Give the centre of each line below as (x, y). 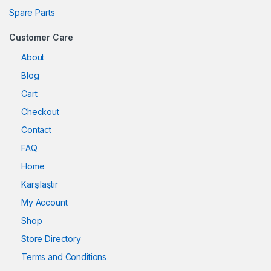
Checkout (40, 112)
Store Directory (51, 239)
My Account (44, 203)
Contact (37, 130)
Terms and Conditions (64, 257)
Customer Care (41, 38)
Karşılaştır (40, 184)
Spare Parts (32, 13)
